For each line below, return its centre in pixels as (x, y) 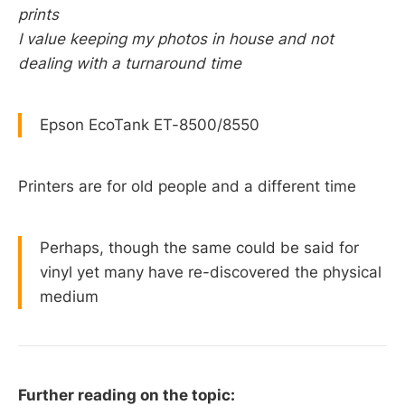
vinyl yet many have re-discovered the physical (211, 272)
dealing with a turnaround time (130, 64)
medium (69, 296)
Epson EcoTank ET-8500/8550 (150, 125)
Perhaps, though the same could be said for (199, 247)
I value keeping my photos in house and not (176, 39)
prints (38, 15)
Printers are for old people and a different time (187, 186)
